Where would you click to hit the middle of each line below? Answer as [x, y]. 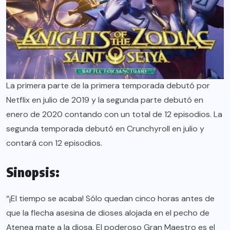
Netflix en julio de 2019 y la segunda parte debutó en [105, 100]
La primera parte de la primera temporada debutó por [108, 86]
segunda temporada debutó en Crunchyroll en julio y [105, 129]
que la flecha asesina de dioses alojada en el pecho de [108, 213]
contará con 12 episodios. [54, 143]
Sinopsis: [33, 172]
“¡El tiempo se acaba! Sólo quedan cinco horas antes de [110, 199]
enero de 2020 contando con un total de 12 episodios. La [114, 114]
